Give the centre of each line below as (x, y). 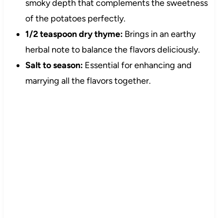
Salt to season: (54, 65)
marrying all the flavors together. (88, 81)
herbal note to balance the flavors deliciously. (112, 50)
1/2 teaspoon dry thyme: (74, 34)
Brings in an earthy (159, 34)
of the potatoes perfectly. (75, 19)
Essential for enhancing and (137, 65)
